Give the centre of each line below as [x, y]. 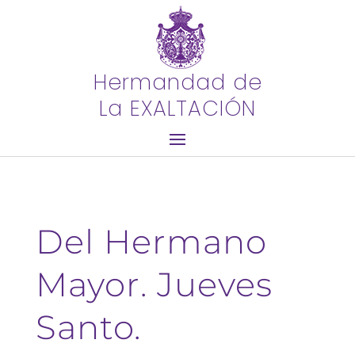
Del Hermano [151, 242]
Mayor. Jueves [154, 284]
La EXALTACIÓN [177, 108]
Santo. [88, 327]
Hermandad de [177, 82]
